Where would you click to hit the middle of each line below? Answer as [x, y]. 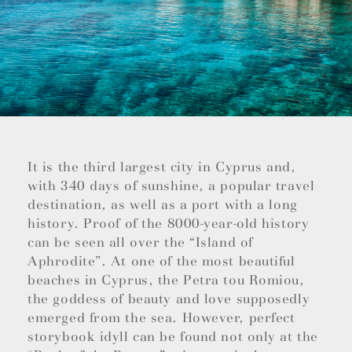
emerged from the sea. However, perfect [161, 318]
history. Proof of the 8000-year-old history [169, 224]
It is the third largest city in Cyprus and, [162, 167]
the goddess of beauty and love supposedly [169, 299]
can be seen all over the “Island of [140, 243]
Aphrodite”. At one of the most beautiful [161, 262]
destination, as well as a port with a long [163, 205]
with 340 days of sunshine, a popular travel [171, 186]
